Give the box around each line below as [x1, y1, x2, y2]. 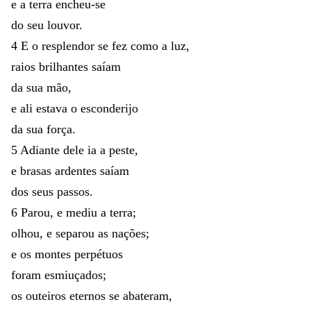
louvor [47, 17, 79, 32]
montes [35, 246, 74, 261]
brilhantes [39, 59, 92, 74]
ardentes [55, 163, 100, 178]
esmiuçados [44, 267, 103, 282]
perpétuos [74, 246, 123, 261]
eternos [69, 288, 109, 303]
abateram [123, 288, 169, 303]
